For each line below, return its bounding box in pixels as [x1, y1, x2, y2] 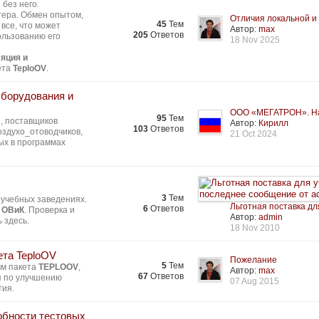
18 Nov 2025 [230, 35, 281, 45]
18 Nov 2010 [230, 223, 281, 233]
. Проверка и [24, 205, 75, 215]
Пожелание [230, 255, 278, 265]
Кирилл [258, 118, 289, 128]
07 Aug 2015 [230, 276, 280, 286]
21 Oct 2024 [230, 129, 278, 139]
